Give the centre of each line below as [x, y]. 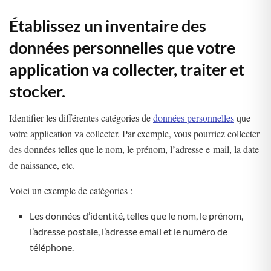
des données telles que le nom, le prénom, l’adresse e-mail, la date [134, 149]
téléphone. [52, 247]
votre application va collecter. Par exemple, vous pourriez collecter [134, 134]
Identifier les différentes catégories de [81, 118]
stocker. [39, 91]
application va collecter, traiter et [127, 69]
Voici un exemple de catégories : [71, 191]
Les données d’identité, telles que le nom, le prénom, [137, 216]
